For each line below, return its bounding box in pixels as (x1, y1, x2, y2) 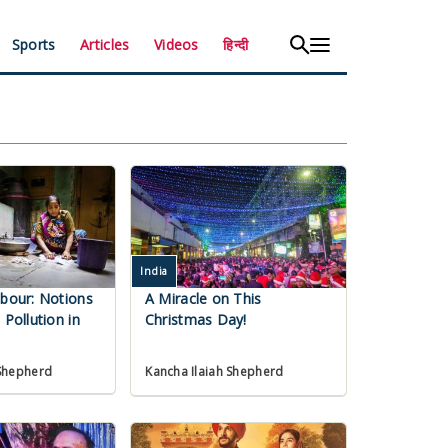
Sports (11, 34, 56, 54)
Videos (154, 34, 199, 54)
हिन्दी (223, 34, 249, 54)
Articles (80, 34, 130, 54)
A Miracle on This (144, 289, 262, 309)
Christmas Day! (144, 310, 247, 330)
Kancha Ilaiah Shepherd (145, 363, 284, 381)
